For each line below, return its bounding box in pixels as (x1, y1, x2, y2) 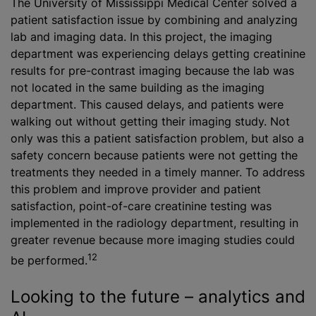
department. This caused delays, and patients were (11, 97, 284, 112)
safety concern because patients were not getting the (11, 148, 298, 163)
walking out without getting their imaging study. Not (11, 114, 290, 129)
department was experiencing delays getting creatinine (11, 47, 305, 61)
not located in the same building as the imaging (11, 80, 265, 95)
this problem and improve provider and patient (11, 182, 261, 197)
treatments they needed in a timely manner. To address (11, 165, 305, 180)
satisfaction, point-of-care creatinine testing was (11, 199, 272, 214)
